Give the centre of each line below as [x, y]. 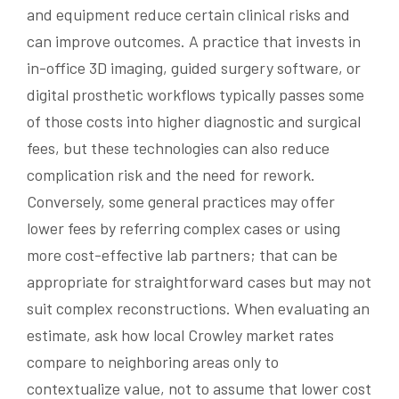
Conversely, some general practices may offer [181, 202]
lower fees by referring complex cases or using [183, 228]
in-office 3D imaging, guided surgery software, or [194, 68]
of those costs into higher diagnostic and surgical [194, 122]
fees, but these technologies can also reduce [178, 148]
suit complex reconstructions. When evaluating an [198, 309]
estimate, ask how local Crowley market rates [180, 335]
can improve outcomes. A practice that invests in [194, 41]
